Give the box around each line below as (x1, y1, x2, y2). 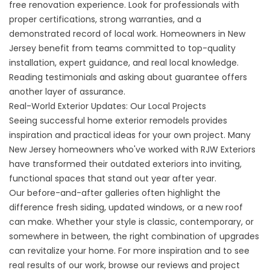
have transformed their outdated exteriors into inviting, (9, 158, 242, 170)
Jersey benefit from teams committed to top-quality (9, 42, 236, 54)
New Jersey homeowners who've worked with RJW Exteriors (9, 143, 256, 155)
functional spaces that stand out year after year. (9, 172, 216, 184)
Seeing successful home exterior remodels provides (9, 115, 227, 127)
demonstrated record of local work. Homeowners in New (9, 28, 245, 40)
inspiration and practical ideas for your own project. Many (9, 129, 251, 141)
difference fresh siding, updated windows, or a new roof (9, 201, 243, 213)
